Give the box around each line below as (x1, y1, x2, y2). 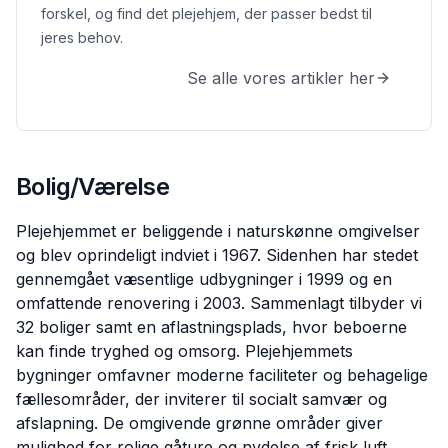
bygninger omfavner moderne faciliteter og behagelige (16, 365, 428, 385)
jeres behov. (41, 29, 123, 46)
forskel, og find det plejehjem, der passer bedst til (41, 5, 372, 22)
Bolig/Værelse (16, 172, 170, 201)
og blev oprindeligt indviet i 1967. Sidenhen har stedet (16, 245, 418, 265)
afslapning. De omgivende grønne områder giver (16, 413, 383, 433)
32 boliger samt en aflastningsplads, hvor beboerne (16, 317, 407, 337)
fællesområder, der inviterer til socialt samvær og (16, 389, 387, 409)
